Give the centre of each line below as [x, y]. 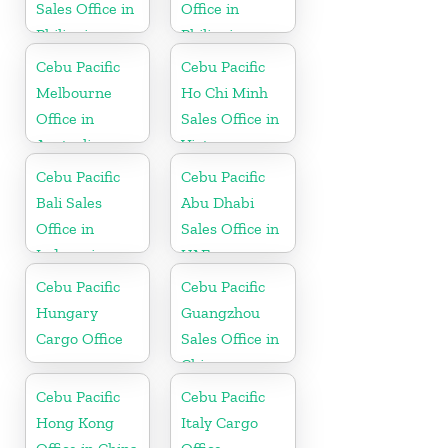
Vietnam [211, 144]
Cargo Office [79, 338]
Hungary [67, 312]
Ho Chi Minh [225, 92]
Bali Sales [69, 202]
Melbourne [74, 92]
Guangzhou [221, 312]
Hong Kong [75, 422]
